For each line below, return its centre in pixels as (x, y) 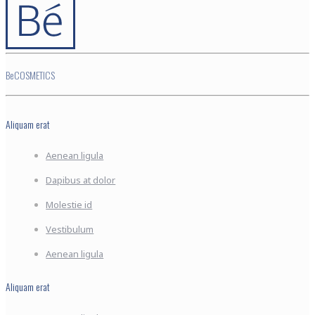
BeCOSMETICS (30, 75)
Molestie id (69, 205)
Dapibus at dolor (81, 180)
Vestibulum (70, 230)
